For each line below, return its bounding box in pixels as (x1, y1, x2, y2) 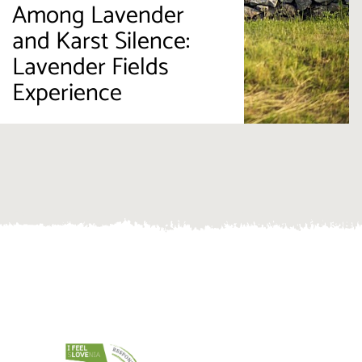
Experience (11, 74, 122, 114)
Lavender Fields (11, 48, 169, 88)
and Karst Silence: (11, 22, 190, 62)
